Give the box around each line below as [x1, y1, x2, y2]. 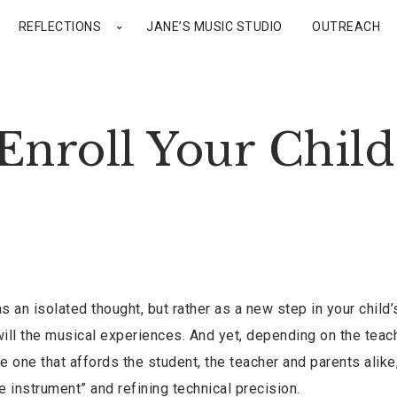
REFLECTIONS [18, 19, 101, 34]
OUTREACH [312, 19, 380, 34]
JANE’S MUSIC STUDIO [146, 19, 283, 34]
